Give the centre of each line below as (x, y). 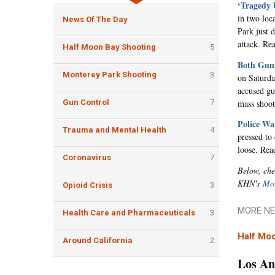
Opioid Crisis (87, 185)
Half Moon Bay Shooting (109, 47)
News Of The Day (95, 19)
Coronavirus (87, 157)
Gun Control (86, 102)
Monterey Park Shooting (110, 75)
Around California (98, 240)
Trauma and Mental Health (114, 130)
